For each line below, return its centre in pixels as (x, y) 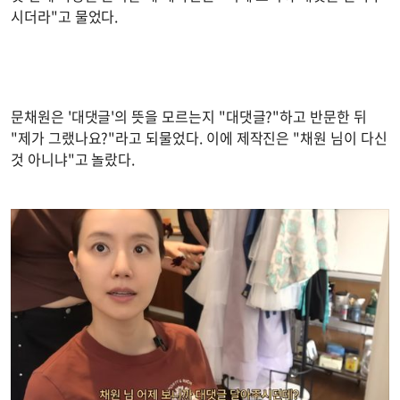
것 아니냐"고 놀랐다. (75, 158)
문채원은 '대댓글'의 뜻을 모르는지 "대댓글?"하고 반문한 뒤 (189, 116)
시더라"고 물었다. (67, 16)
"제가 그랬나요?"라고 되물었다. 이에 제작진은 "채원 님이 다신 (199, 137)
